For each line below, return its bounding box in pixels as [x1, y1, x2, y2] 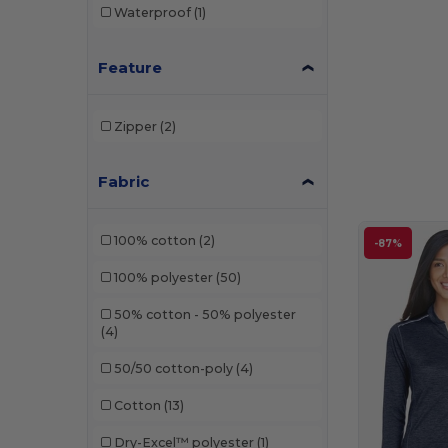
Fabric [98, 172, 150, 192]
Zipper [113, 118, 157, 134]
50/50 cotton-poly [113, 360, 233, 376]
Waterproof [113, 4, 191, 20]
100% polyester [113, 269, 213, 285]
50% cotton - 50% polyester [113, 306, 296, 322]
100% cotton [113, 232, 196, 248]
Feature [98, 58, 163, 78]
